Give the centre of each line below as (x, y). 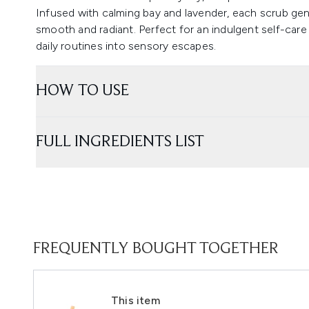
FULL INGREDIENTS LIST (120, 142)
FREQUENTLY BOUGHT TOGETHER (156, 249)
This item (136, 300)
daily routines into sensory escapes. (126, 46)
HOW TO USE (82, 91)
